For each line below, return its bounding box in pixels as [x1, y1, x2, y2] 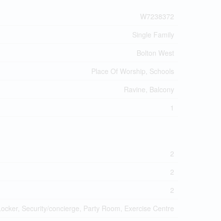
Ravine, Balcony [124, 84, 174, 94]
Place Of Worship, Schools [91, 66, 174, 76]
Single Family [132, 29, 174, 39]
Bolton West [137, 47, 174, 58]
